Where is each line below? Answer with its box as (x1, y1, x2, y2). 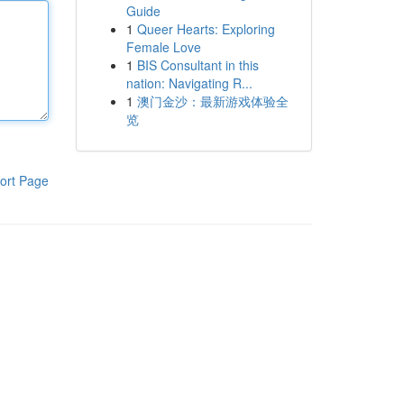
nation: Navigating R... (125, 74, 252, 92)
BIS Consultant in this (136, 56, 259, 74)
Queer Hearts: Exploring (136, 20, 275, 38)
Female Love (125, 38, 201, 56)
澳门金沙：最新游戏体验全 (136, 92, 289, 110)
